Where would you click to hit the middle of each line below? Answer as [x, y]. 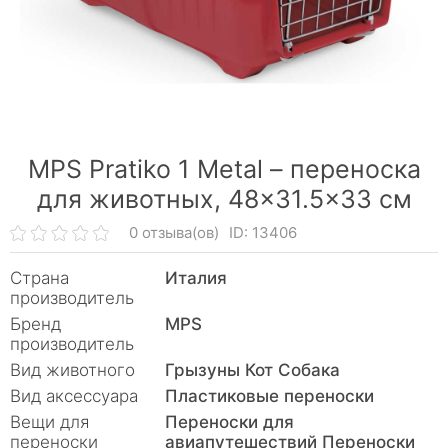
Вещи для [49, 422]
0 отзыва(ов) [174, 232]
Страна [39, 278]
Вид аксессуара [74, 396]
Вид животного [72, 370]
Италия [196, 278]
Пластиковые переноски [269, 396]
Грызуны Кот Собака [252, 370]
